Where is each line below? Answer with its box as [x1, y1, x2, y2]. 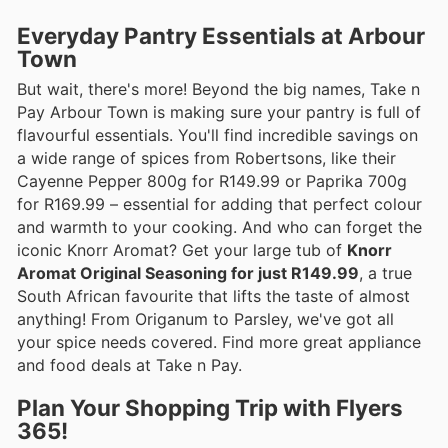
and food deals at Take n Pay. [17, 354, 242, 375]
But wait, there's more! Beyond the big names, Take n [17, 78, 420, 99]
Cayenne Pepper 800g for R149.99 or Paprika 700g [17, 170, 407, 191]
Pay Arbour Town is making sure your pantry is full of [17, 101, 421, 122]
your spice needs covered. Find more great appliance [17, 331, 421, 352]
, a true [359, 262, 412, 283]
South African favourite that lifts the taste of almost [17, 285, 410, 306]
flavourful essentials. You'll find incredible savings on [17, 124, 418, 145]
